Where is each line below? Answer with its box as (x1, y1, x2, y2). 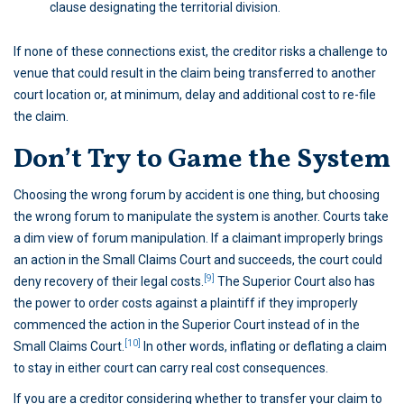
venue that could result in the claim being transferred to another (14, 66, 376, 81)
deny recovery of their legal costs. (14, 274, 204, 289)
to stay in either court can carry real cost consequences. (14, 361, 328, 376)
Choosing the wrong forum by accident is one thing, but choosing (14, 188, 380, 203)
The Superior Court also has (215, 274, 375, 289)
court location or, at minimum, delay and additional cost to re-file (14, 87, 376, 103)
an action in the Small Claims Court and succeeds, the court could (14, 252, 382, 268)
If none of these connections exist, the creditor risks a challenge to (14, 44, 388, 60)
